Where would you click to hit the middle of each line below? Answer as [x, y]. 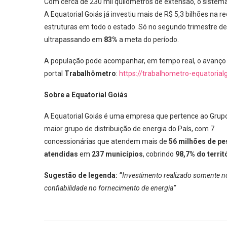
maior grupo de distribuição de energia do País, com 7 [129, 129]
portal [54, 73]
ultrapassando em [74, 40]
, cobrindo [159, 154]
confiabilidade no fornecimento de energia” [110, 188]
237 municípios [117, 154]
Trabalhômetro [90, 73]
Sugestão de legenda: [82, 175]
